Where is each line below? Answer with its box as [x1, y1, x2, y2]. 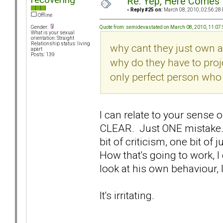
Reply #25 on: [130, 7, 163, 13]
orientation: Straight [31, 35, 74, 41]
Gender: [31, 24, 49, 30]
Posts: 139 [31, 52, 55, 58]
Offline [37, 12, 52, 18]
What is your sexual [31, 30, 75, 36]
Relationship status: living [31, 41, 90, 47]
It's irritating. [100, 189, 154, 202]
